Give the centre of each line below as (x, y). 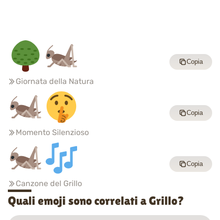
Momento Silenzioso (52, 132)
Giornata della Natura (55, 81)
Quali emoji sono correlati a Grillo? (96, 201)
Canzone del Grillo (49, 183)
